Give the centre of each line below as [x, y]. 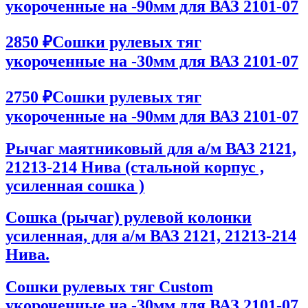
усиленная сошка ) [75, 185]
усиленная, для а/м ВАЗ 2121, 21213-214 [151, 236]
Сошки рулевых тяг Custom [109, 287]
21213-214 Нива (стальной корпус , [135, 167]
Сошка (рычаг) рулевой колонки [129, 218]
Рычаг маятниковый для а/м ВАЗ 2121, [151, 148]
